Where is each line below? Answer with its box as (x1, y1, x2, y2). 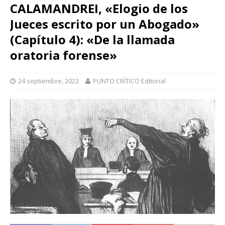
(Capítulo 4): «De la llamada (10, 31, 175, 48)
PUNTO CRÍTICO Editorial (93, 76, 166, 85)
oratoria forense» (10, 47, 117, 63)
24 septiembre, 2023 (18, 76, 79, 85)
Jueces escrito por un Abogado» (10, 16, 199, 32)
